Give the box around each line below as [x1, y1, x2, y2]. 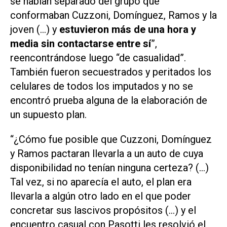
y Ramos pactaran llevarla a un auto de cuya [10, 147, 203, 160]
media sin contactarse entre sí [10, 37, 151, 50]
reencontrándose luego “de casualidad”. [10, 51, 186, 64]
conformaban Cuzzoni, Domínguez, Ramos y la [10, 9, 217, 21]
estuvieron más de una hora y [59, 23, 196, 35]
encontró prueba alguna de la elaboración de [10, 94, 207, 106]
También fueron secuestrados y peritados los [10, 65, 211, 78]
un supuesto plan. [10, 108, 87, 121]
